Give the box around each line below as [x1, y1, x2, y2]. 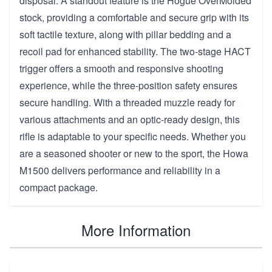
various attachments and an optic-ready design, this [19, 112, 240, 126]
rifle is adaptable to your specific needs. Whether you [19, 129, 246, 143]
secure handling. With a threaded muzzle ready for [19, 95, 235, 109]
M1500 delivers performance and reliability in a [19, 163, 220, 177]
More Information [81, 219, 191, 240]
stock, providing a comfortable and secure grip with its [19, 10, 249, 24]
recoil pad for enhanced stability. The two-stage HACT [19, 44, 251, 58]
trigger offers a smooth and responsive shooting [19, 61, 223, 75]
